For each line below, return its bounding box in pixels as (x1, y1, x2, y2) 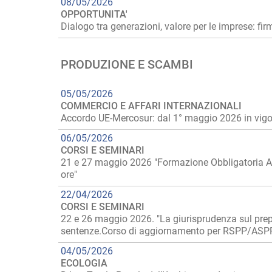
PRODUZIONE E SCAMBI (61, 57, 193, 72)
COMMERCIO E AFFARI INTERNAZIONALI (61, 100, 242, 112)
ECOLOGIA (61, 257, 107, 269)
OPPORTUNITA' (61, 8, 127, 20)
